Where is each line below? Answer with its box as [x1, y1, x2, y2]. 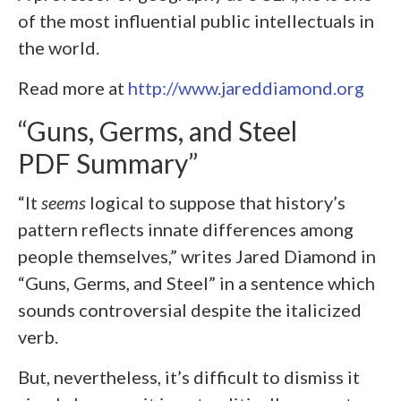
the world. [18, 37, 99, 59]
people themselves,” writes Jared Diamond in [18, 245, 376, 268]
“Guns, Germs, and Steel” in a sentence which [18, 272, 375, 294]
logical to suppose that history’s [86, 192, 346, 214]
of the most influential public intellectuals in [18, 10, 374, 32]
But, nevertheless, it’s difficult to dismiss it [18, 366, 360, 388]
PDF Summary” [18, 147, 198, 180]
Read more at [18, 77, 128, 99]
